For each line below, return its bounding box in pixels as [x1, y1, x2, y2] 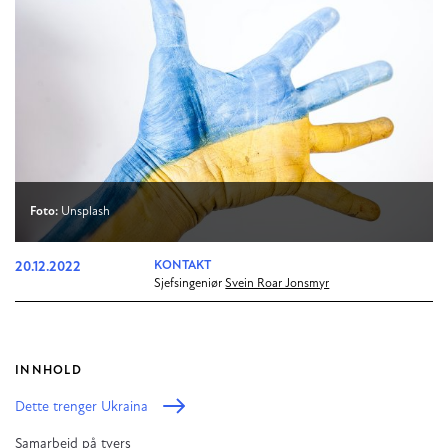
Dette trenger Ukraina [15, 399, 148, 415]
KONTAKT [154, 260, 212, 273]
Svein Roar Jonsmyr [225, 278, 330, 291]
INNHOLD [15, 364, 82, 377]
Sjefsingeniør [154, 278, 223, 291]
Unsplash [58, 206, 110, 219]
